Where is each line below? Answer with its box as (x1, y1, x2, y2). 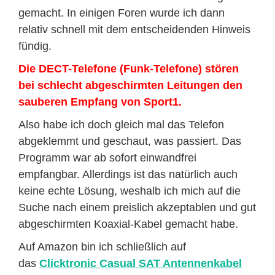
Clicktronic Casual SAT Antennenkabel (39, 257, 242, 269)
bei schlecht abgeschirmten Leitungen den (18, 79, 242, 91)
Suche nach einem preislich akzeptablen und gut (18, 201, 256, 214)
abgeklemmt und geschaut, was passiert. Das (18, 135, 241, 147)
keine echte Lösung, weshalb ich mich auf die (18, 185, 241, 197)
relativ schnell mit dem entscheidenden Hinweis (18, 23, 250, 36)
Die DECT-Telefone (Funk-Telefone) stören (18, 63, 239, 75)
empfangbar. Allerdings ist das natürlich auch (18, 168, 238, 180)
